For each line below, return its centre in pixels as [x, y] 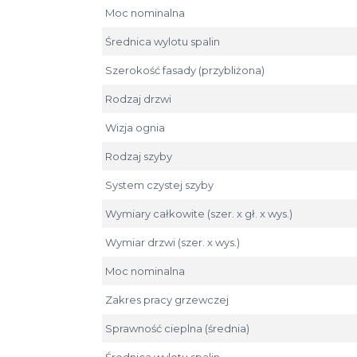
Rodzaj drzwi [138, 98]
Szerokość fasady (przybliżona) [185, 70]
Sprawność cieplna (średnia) [177, 328]
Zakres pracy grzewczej [167, 299]
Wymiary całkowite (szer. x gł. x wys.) [199, 213]
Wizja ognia [135, 127]
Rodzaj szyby [139, 156]
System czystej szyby [159, 184]
